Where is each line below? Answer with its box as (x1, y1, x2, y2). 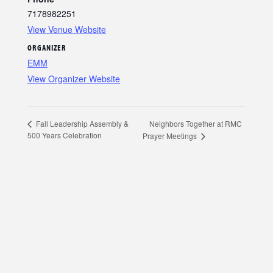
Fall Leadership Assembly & (34, 118, 129, 129)
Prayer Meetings (143, 130, 199, 141)
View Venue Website (27, 23, 106, 36)
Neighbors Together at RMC (149, 118, 243, 129)
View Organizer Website (27, 72, 120, 85)
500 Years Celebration (27, 130, 102, 141)
